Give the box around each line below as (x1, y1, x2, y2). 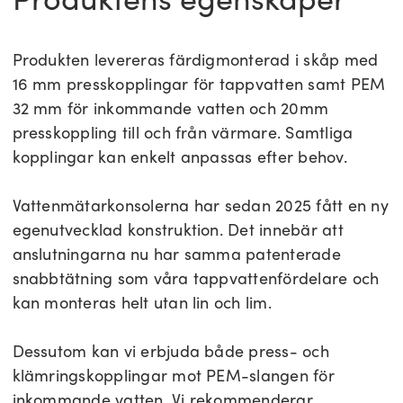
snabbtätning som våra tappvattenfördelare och (12, 267, 380, 290)
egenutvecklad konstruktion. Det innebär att (12, 219, 344, 241)
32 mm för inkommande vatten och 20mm (12, 97, 329, 120)
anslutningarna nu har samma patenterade (12, 243, 341, 265)
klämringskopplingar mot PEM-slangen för (12, 364, 335, 387)
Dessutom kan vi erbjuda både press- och (12, 340, 329, 363)
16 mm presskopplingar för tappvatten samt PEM (12, 73, 386, 95)
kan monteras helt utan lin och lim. (12, 291, 272, 314)
